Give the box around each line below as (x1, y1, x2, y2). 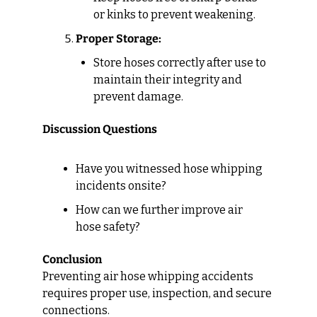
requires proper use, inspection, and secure (42, 286, 272, 300)
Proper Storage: (76, 31, 161, 45)
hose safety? (76, 219, 140, 234)
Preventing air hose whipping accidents (42, 269, 253, 283)
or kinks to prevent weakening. (93, 7, 255, 21)
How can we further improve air (76, 202, 243, 217)
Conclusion (42, 252, 102, 266)
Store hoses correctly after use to (93, 55, 266, 69)
